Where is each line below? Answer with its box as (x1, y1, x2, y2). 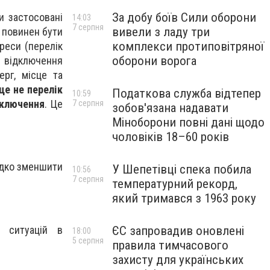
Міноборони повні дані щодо (112, 115, 265, 130)
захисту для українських (112, 253, 243, 267)
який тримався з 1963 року (112, 191, 256, 206)
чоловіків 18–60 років (112, 130, 229, 144)
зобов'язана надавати (112, 101, 228, 115)
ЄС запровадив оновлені (112, 224, 244, 238)
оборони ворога (112, 54, 196, 68)
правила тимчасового (112, 238, 228, 253)
